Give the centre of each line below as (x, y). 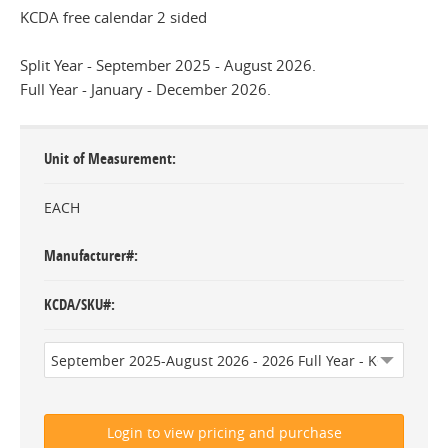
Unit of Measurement (108, 158)
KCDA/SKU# (77, 304)
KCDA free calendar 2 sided (113, 17)
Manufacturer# (89, 255)
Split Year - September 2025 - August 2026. (168, 65)
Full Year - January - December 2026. (145, 89)
